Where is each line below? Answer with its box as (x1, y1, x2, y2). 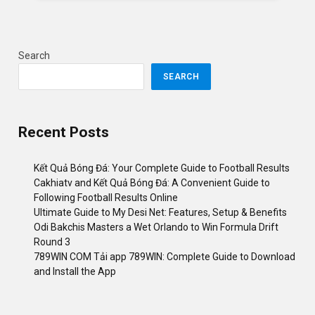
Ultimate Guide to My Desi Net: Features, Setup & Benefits (34, 206, 287, 218)
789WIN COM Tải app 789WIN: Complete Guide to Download (34, 250, 295, 262)
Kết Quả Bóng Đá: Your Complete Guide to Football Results (34, 162, 290, 174)
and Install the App (34, 265, 116, 277)
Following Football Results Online (34, 191, 178, 203)
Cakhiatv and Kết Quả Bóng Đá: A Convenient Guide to (34, 176, 270, 188)
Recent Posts (18, 124, 109, 141)
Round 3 (34, 236, 70, 247)
